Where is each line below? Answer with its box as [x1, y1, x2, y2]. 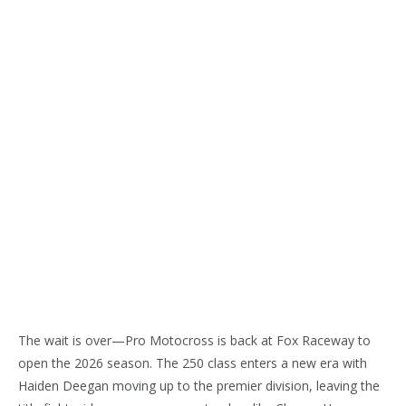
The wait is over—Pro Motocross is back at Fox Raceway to [18, 332, 371, 349]
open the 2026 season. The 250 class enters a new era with [18, 354, 367, 372]
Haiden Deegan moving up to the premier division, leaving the [18, 377, 380, 394]
